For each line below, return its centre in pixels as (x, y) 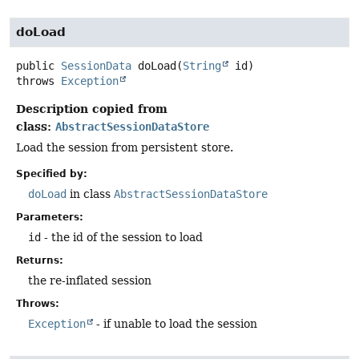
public (35, 65)
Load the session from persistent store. (125, 147)
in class (90, 194)
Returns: (40, 261)
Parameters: (50, 218)
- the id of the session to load (122, 238)
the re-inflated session (90, 281)
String (202, 65)
